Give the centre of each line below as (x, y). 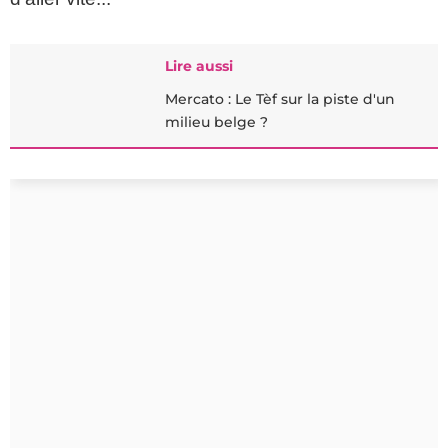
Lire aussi (199, 66)
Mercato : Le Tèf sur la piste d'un (280, 99)
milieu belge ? (216, 122)
